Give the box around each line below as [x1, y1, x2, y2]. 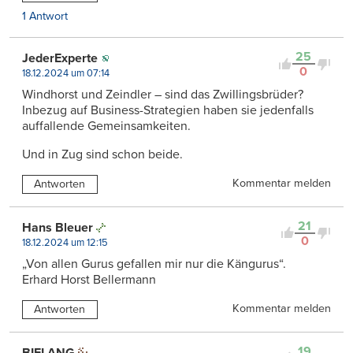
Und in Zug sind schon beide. [22, 147, 183, 163]
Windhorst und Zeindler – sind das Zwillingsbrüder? [22, 87, 303, 103]
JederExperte [22, 50, 98, 67]
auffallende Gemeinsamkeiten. [22, 118, 191, 135]
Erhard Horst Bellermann [22, 271, 156, 288]
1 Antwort [22, 9, 68, 24]
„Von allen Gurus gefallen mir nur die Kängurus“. [22, 255, 286, 272]
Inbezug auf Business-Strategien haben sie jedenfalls [22, 102, 314, 119]
